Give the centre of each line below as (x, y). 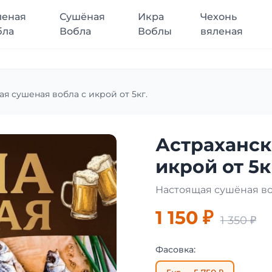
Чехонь (218, 17)
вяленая (221, 31)
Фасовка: (175, 250)
